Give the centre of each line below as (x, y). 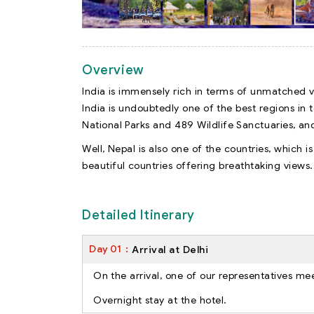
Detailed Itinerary (138, 215)
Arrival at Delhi (170, 249)
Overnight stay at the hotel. (160, 300)
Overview (113, 70)
